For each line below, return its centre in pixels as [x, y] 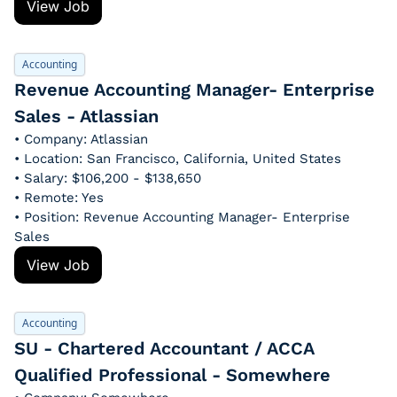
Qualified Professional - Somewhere [172, 375]
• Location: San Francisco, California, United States [178, 159]
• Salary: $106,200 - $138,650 [108, 178]
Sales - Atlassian [86, 116]
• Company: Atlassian [81, 139]
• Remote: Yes [59, 198]
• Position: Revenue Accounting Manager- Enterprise [182, 217]
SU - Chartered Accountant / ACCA [164, 348]
